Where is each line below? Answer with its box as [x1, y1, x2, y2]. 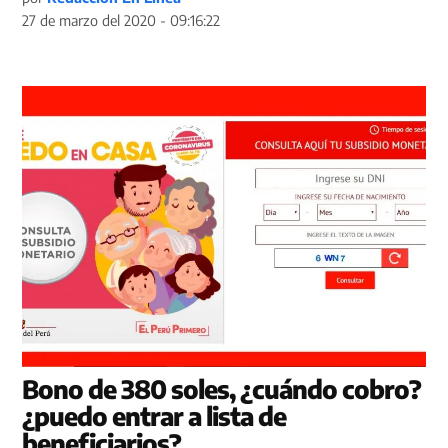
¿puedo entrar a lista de [22, 399, 287, 432]
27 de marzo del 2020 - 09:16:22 [22, 10, 221, 29]
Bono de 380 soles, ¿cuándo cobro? [22, 372, 422, 405]
